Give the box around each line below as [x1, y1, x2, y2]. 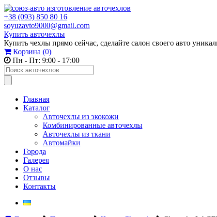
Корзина [11, 47, 41, 56]
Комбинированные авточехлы [43, 121, 142, 129]
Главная [23, 95, 49, 103]
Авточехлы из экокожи [43, 112, 119, 121]
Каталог [23, 104, 50, 112]
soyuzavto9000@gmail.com [4, 21, 90, 30]
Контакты [23, 182, 56, 190]
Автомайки [43, 139, 80, 147]
